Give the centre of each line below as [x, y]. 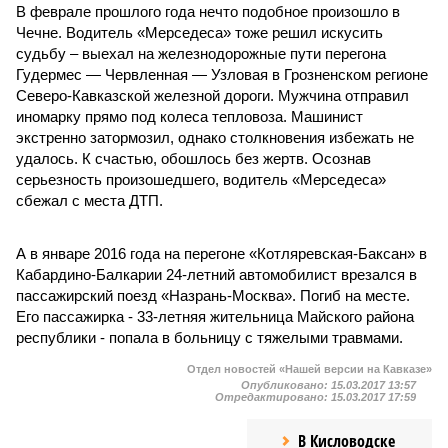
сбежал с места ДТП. [89, 200]
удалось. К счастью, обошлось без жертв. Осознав [193, 158]
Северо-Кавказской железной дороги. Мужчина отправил [212, 95]
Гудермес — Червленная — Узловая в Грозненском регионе [222, 74]
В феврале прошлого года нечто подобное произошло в [208, 11]
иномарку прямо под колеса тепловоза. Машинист [189, 116]
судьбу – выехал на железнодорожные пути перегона [201, 53]
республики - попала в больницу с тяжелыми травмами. [209, 337]
